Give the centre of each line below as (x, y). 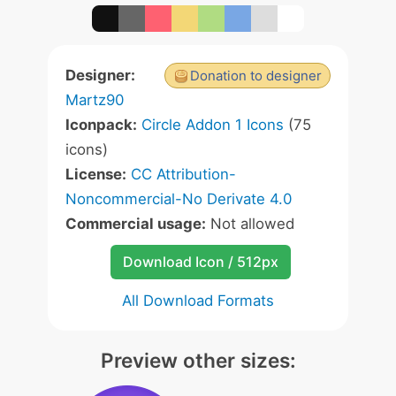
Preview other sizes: (198, 360)
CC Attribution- (183, 174)
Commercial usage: (136, 224)
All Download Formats (198, 301)
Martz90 (95, 100)
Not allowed (250, 224)
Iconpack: (101, 125)
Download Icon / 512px (200, 262)
